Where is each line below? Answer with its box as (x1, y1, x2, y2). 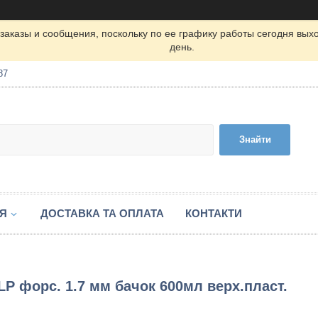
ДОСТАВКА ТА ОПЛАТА (40, 207, 164, 219)
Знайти (238, 134, 271, 145)
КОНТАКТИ (185, 207, 242, 219)
